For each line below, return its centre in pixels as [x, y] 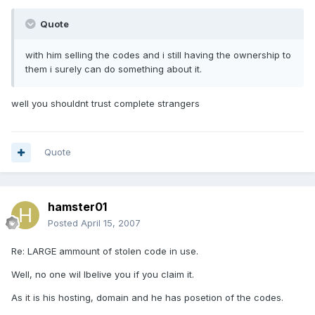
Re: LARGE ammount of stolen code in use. [105, 251]
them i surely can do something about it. [114, 69]
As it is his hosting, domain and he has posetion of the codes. [147, 298]
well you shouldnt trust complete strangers [105, 104]
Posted [64, 223]
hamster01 [77, 207]
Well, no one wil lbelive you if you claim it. [103, 275]
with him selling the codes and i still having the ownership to [158, 55]
